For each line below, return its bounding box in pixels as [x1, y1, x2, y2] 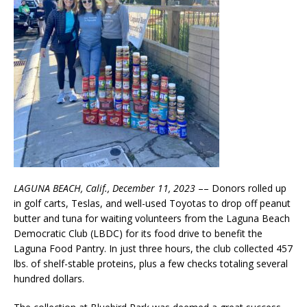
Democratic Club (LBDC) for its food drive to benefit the [14, 227, 262, 241]
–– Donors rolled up [195, 182, 286, 195]
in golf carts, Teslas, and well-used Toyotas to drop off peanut [14, 197, 291, 210]
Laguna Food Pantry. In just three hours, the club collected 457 [14, 242, 293, 256]
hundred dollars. [14, 272, 84, 286]
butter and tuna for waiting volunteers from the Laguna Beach [14, 212, 290, 225]
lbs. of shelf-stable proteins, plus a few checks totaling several [14, 257, 288, 271]
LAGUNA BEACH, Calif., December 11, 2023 [14, 182, 195, 195]
